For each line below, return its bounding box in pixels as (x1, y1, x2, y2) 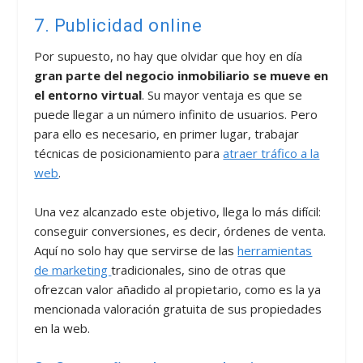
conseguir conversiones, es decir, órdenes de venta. (34, 222, 327, 239)
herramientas (237, 241, 313, 258)
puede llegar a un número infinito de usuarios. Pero (34, 105, 318, 122)
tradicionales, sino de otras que (111, 261, 287, 278)
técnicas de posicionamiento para (34, 144, 224, 161)
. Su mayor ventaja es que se (142, 86, 303, 103)
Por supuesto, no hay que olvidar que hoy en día (34, 47, 303, 64)
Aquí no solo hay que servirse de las (34, 241, 238, 258)
